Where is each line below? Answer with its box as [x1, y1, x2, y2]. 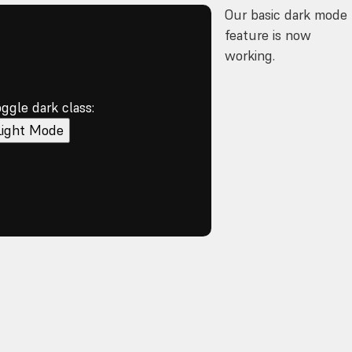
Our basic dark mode [225, 5, 348, 24]
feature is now [225, 26, 312, 44]
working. [225, 46, 276, 64]
